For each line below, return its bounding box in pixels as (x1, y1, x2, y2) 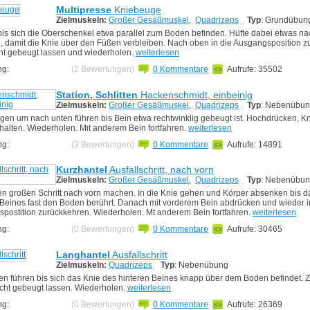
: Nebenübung (174, 260, 228, 271)
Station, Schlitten (56, 89, 138, 100)
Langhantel (56, 249, 110, 261)
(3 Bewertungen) (71, 139, 134, 149)
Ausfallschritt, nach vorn (107, 164, 214, 176)
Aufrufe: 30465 (227, 224, 282, 235)
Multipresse (56, 3, 111, 15)
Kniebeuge (111, 3, 161, 15)
